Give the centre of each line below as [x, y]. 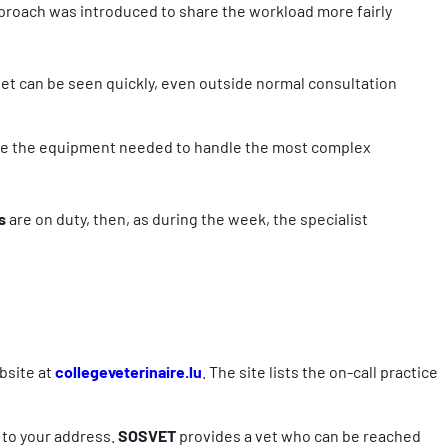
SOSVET [147, 435]
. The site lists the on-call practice [320, 371]
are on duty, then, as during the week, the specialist [188, 218]
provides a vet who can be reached [298, 435]
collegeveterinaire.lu [128, 371]
